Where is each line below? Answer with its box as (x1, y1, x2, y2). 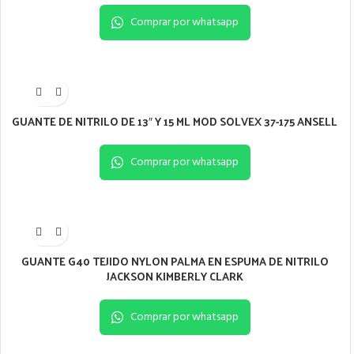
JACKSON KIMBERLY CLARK (106, 266, 243, 287)
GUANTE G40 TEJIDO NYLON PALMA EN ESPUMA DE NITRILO (21, 251, 329, 272)
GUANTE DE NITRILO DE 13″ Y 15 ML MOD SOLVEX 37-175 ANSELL (12, 111, 338, 132)
